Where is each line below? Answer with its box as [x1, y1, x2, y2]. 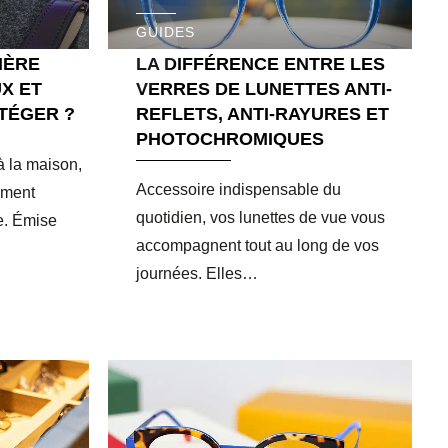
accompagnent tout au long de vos [135, 236, 379, 254]
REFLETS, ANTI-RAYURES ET [135, 103, 389, 124]
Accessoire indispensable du [135, 180, 341, 198]
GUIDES [135, 23, 196, 40]
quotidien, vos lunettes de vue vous [135, 208, 385, 226]
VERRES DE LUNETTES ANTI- [135, 78, 392, 99]
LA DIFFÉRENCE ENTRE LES [135, 53, 385, 74]
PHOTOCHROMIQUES [135, 128, 324, 149]
